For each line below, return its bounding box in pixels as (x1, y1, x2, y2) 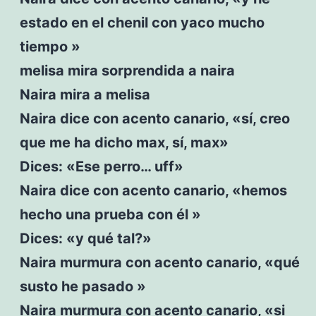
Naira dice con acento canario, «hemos (19, 181, 287, 199)
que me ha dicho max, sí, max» (19, 133, 229, 151)
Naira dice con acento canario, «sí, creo (19, 109, 290, 127)
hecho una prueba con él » (19, 205, 201, 223)
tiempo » (19, 37, 80, 55)
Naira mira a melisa (19, 85, 150, 103)
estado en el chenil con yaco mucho (19, 13, 265, 31)
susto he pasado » (19, 277, 146, 295)
